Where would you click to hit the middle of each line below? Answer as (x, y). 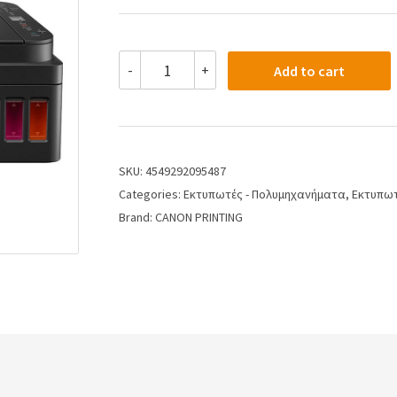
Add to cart (309, 71)
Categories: (151, 195)
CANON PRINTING (199, 218)
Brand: (137, 218)
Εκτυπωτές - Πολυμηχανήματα (265, 195)
